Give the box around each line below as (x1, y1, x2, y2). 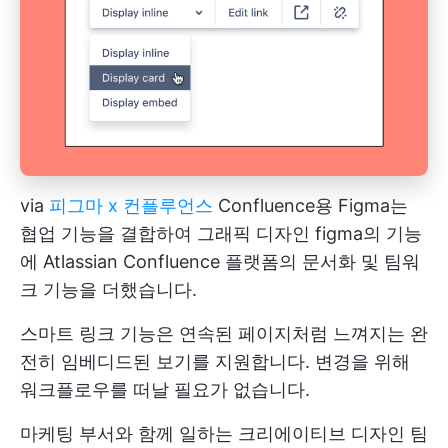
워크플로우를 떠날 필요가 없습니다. (20, 378, 310, 400)
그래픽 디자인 (197, 222, 310, 244)
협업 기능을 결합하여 (20, 222, 197, 244)
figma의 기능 (310, 222, 422, 244)
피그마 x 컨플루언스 (49, 194, 213, 216)
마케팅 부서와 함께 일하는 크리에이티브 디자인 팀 (20, 422, 428, 444)
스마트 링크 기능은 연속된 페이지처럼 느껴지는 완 (20, 322, 428, 344)
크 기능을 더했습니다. (20, 278, 197, 300)
